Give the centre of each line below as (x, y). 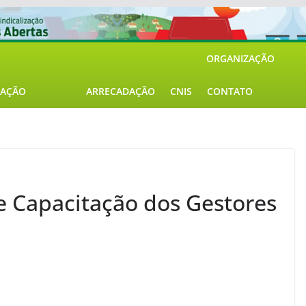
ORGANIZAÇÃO (240, 58)
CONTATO (230, 91)
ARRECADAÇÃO (121, 91)
